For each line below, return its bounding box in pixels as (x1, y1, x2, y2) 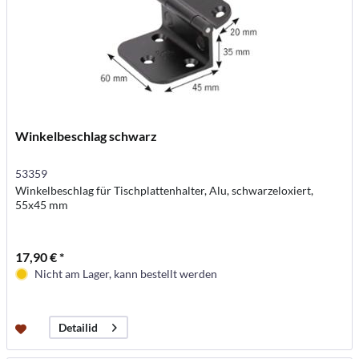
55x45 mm (15, 198, 69, 212)
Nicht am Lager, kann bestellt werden (34, 267, 218, 280)
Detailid (58, 321, 99, 335)
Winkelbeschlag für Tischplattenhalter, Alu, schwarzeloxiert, (15, 184, 314, 197)
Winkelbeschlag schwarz (15, 128, 158, 143)
